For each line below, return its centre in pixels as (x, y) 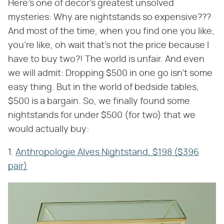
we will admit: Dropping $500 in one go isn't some (110, 73)
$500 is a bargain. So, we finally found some (99, 101)
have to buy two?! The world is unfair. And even (106, 59)
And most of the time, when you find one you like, (111, 31)
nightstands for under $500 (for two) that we (102, 115)
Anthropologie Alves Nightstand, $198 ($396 (107, 152)
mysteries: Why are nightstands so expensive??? (109, 17)
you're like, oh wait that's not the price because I (108, 45)
